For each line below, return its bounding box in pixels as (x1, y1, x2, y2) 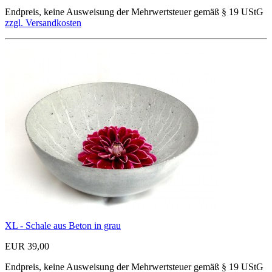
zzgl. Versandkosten (5, 17, 81, 28)
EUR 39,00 (5, 240, 49, 251)
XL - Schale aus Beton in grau (5, 220, 121, 231)
